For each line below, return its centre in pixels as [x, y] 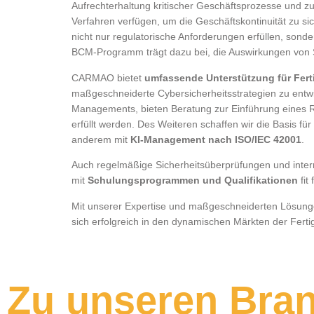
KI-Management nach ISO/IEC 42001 [216, 139]
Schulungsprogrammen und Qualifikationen [193, 180]
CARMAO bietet [108, 77]
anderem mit [101, 139]
